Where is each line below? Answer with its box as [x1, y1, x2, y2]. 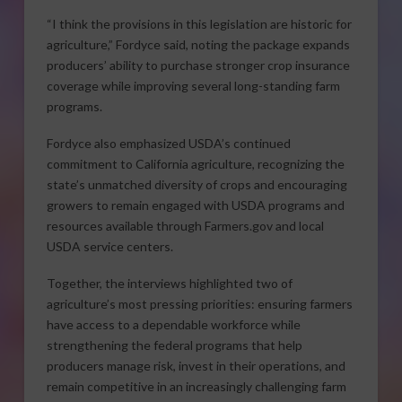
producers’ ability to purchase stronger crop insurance [46, 57, 350, 73]
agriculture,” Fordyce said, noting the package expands [46, 36, 350, 52]
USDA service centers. [46, 239, 173, 254]
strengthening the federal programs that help [46, 337, 302, 354]
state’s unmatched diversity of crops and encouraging [46, 177, 347, 192]
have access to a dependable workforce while [46, 317, 301, 333]
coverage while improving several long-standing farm [46, 77, 340, 93]
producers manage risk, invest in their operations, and [46, 358, 345, 374]
